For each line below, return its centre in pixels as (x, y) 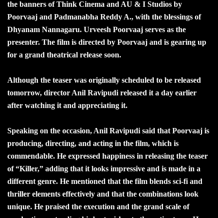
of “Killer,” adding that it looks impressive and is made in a (104, 168)
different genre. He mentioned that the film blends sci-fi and (105, 181)
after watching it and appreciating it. (67, 105)
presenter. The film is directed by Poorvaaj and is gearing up (107, 42)
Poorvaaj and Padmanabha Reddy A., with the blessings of (104, 17)
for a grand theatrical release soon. (64, 54)
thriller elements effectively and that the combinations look (103, 194)
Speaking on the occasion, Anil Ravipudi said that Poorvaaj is (108, 130)
